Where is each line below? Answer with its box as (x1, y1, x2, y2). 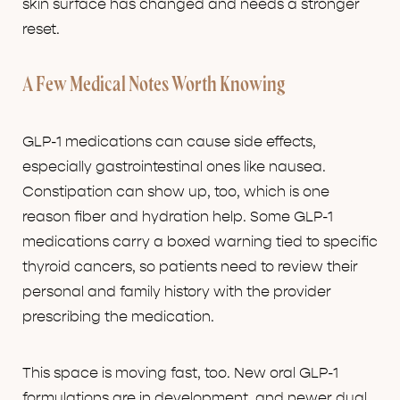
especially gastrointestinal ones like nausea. (22, 159, 326, 176)
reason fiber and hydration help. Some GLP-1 (22, 209, 333, 226)
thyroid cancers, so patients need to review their (22, 259, 358, 276)
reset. (22, 21, 60, 38)
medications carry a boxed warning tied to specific (22, 234, 378, 251)
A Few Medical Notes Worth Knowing (22, 75, 286, 97)
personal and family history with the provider (22, 284, 331, 301)
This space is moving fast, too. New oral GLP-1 (22, 365, 338, 382)
